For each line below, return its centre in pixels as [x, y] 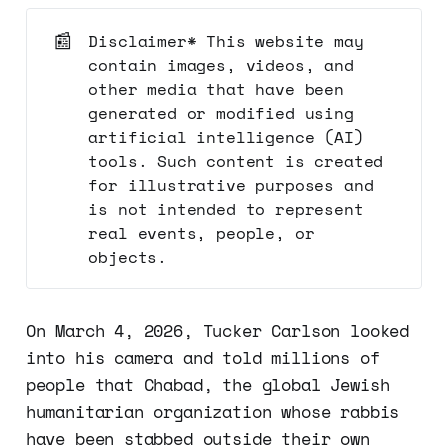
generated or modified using [221, 112]
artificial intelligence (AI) [226, 136]
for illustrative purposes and [231, 184]
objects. [127, 256]
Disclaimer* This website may [226, 40]
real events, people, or [201, 232]
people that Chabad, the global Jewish [207, 385]
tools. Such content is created [236, 160]
